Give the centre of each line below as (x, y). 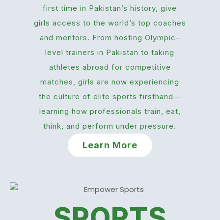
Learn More (110, 145)
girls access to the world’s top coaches (110, 23)
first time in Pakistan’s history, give (110, 8)
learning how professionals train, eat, (110, 111)
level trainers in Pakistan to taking (110, 53)
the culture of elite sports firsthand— (110, 97)
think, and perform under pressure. (110, 126)
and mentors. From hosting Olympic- (110, 38)
